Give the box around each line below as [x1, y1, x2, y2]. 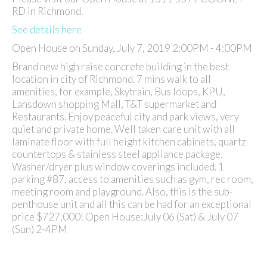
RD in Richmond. [12, 5, 83, 18]
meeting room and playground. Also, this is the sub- [12, 185, 233, 198]
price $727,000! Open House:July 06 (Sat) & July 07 [12, 210, 238, 223]
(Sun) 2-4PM [12, 223, 67, 236]
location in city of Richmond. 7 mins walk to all [12, 73, 211, 86]
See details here [12, 23, 82, 36]
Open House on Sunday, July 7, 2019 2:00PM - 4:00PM [12, 42, 252, 55]
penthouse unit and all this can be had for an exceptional [12, 198, 252, 211]
